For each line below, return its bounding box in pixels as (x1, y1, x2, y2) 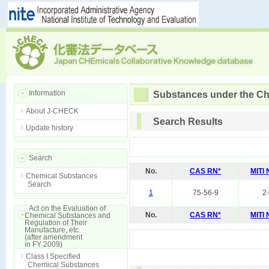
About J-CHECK (26, 107, 79, 115)
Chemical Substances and (14, 211, 110, 220)
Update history (26, 124, 73, 132)
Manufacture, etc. (14, 226, 80, 234)
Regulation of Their (14, 219, 87, 227)
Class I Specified (26, 252, 80, 261)
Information (29, 89, 65, 97)
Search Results (153, 116, 223, 127)
